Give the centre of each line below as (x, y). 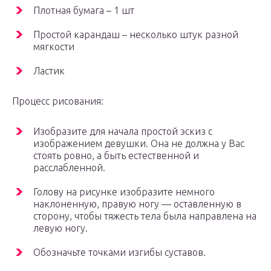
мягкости (54, 47)
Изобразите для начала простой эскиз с (123, 132)
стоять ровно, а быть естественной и (116, 156)
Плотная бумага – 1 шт (84, 11)
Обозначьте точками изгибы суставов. (119, 253)
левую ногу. (60, 228)
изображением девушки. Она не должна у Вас (139, 144)
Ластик (49, 71)
